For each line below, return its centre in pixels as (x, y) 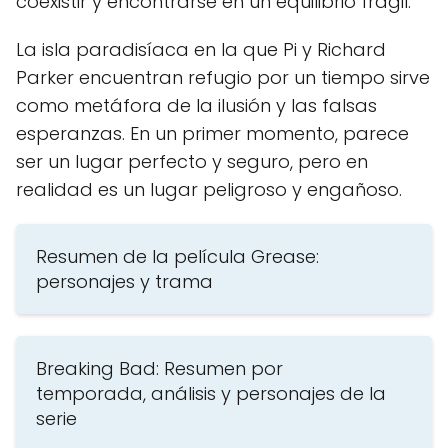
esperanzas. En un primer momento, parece (212, 134)
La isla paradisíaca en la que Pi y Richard (201, 50)
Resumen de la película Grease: (177, 257)
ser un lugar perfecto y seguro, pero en (192, 162)
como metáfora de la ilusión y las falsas (196, 106)
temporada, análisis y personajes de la (211, 394)
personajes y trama (124, 282)
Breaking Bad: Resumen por (159, 369)
